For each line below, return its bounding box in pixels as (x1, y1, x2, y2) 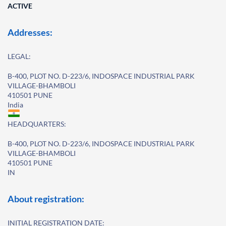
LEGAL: (8, 52, 31, 61)
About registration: (8, 193, 84, 204)
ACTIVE (8, 2, 32, 10)
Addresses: (8, 27, 52, 38)
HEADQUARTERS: (8, 120, 66, 128)
